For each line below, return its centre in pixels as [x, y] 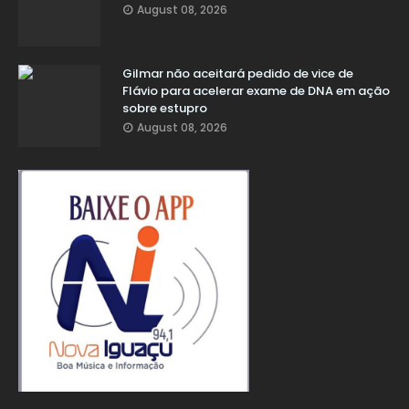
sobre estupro [165, 108]
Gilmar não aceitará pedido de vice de [238, 73]
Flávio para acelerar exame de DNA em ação [256, 90]
